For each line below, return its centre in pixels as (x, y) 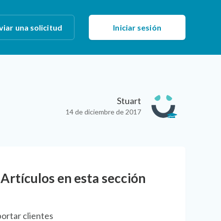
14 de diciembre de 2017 (104, 111)
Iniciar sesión (137, 28)
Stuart (129, 100)
